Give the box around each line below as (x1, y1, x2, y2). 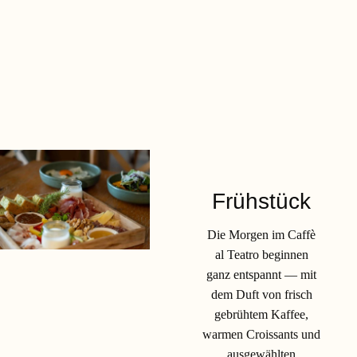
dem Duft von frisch (210, 287, 312, 301)
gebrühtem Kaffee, (214, 307, 308, 321)
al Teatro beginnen (214, 247, 308, 261)
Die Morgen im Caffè (207, 227, 316, 241)
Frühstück (212, 188, 311, 214)
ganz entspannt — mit (206, 267, 316, 281)
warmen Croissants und (202, 327, 320, 341)
